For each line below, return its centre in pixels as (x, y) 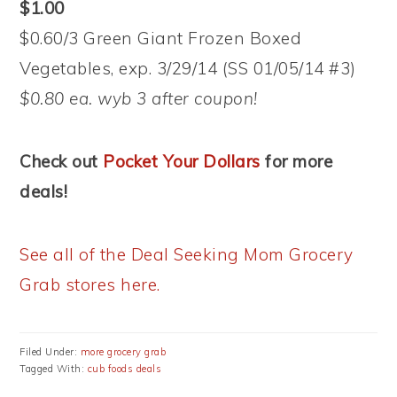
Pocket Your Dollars (182, 161)
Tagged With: (54, 369)
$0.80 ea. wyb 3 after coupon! (139, 98)
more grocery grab (123, 352)
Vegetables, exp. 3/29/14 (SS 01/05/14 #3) (188, 68)
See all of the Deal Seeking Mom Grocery (187, 254)
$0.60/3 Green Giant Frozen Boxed (161, 38)
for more (296, 161)
